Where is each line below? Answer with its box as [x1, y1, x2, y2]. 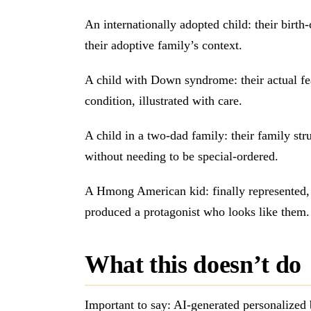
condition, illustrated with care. [85, 94, 242, 108]
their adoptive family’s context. [85, 38, 242, 53]
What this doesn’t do [85, 251, 301, 279]
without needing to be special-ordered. [85, 149, 278, 164]
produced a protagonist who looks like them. [85, 205, 310, 219]
